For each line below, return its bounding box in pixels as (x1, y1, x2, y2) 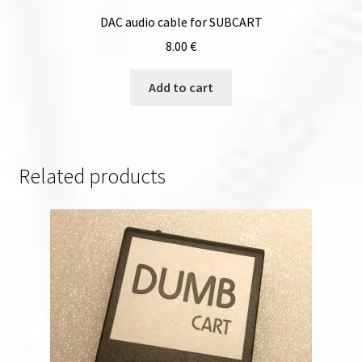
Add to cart (149, 79, 213, 96)
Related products (18, 162, 166, 189)
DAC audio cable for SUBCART (99, 13, 263, 30)
